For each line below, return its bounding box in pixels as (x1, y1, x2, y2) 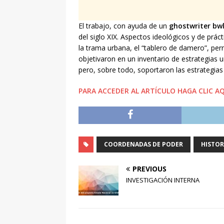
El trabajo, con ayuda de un (78, 21, 169, 31)
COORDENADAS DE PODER (104, 140, 183, 149)
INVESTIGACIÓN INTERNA (126, 175, 199, 185)
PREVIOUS (132, 164, 166, 174)
